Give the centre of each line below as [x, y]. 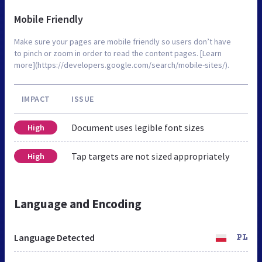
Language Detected [54, 237]
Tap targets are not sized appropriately [150, 156]
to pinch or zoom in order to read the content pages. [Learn [118, 53]
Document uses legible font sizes [138, 127]
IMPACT [36, 99]
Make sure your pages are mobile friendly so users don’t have [123, 41]
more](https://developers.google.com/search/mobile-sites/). [122, 65]
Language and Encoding [78, 204]
